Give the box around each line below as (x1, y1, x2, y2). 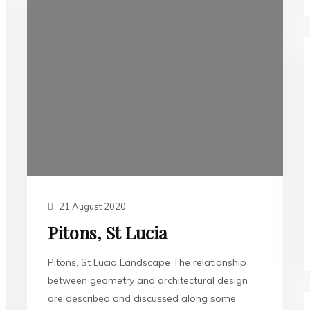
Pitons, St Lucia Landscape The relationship (48, 256, 246, 268)
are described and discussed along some (48, 292, 236, 304)
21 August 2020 (57, 201, 126, 212)
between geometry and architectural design (48, 274, 248, 286)
